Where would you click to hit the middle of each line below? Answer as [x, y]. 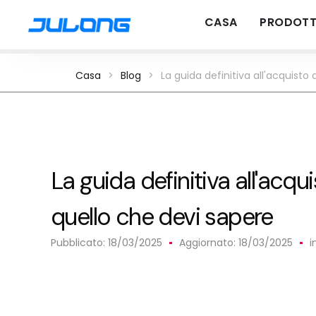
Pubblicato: [79, 243]
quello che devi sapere [162, 217]
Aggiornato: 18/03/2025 [236, 243]
